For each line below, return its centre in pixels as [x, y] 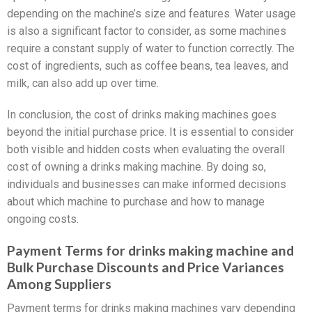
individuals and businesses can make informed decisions [147, 185]
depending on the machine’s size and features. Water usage [151, 13]
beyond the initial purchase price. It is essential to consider [150, 132]
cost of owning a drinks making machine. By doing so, [136, 167]
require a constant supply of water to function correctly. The [151, 48]
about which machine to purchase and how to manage [136, 202]
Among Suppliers [59, 284]
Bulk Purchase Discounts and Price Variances [146, 267]
